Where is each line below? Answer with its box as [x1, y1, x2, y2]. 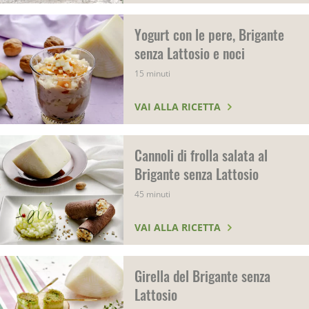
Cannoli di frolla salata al [134, 145, 268, 166]
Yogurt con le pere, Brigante [134, 24, 285, 45]
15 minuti [134, 68, 171, 79]
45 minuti [134, 188, 171, 200]
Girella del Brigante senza [134, 266, 271, 286]
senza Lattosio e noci [134, 43, 246, 63]
